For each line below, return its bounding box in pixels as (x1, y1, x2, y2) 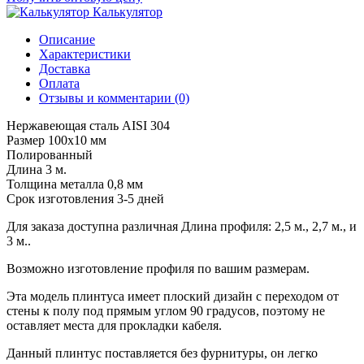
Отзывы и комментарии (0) (39, 91, 189, 105)
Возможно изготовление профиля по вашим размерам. (6, 262, 310, 275)
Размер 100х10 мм (6, 133, 106, 147)
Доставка (39, 62, 90, 76)
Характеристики (39, 47, 131, 61)
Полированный (6, 148, 93, 162)
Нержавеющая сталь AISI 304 (6, 119, 170, 132)
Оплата (39, 76, 80, 90)
